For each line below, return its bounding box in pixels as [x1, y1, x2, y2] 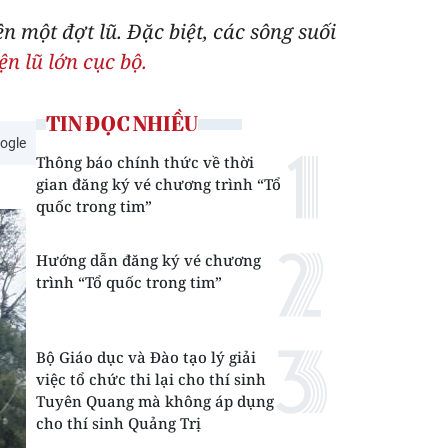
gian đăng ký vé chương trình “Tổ [36, 174, 281, 194]
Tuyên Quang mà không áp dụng [36, 391, 274, 411]
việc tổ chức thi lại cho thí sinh [36, 369, 266, 389]
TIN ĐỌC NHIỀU [46, 111, 198, 136]
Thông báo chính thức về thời [36, 152, 254, 172]
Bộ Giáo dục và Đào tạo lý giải [36, 347, 256, 367]
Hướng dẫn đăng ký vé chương [36, 250, 261, 270]
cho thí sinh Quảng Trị [36, 413, 201, 433]
